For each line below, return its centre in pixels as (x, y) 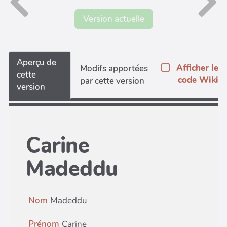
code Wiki (198, 80)
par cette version (112, 81)
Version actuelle (113, 19)
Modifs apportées (114, 68)
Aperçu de (36, 62)
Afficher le (197, 68)
